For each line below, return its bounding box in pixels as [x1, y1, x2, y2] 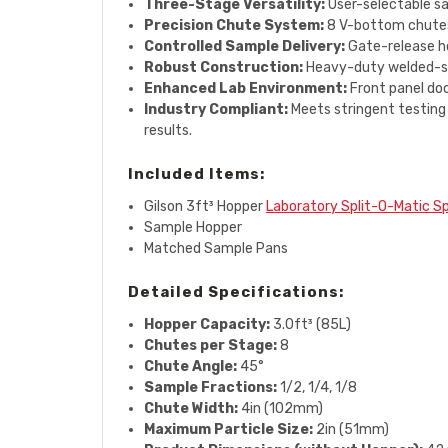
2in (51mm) [313, 420, 390, 438]
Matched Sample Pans [144, 239, 289, 257]
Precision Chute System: [144, 16, 325, 34]
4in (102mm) [238, 399, 324, 417]
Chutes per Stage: [144, 336, 278, 354]
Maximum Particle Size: [144, 420, 314, 438]
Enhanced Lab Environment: [144, 79, 348, 97]
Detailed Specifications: [128, 282, 344, 301]
